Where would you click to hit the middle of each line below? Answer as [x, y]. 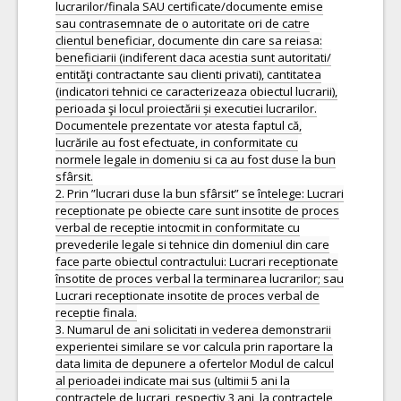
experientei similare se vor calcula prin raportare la [194, 346]
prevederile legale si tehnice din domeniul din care [192, 244]
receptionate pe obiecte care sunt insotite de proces [197, 210]
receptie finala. [96, 312]
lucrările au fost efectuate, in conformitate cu [177, 142]
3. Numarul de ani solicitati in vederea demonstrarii [193, 329]
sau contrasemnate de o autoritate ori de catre [183, 23]
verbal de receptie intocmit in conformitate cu [178, 227]
